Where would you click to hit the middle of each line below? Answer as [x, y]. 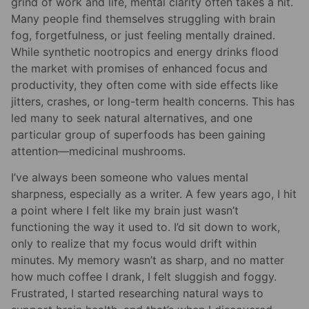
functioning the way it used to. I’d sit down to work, [146, 227]
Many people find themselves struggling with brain [143, 19]
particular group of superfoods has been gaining [138, 135]
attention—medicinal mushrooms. [98, 151]
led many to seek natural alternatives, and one [132, 118]
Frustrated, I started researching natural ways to [137, 293]
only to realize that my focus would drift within [134, 244]
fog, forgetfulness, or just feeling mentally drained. [143, 36]
